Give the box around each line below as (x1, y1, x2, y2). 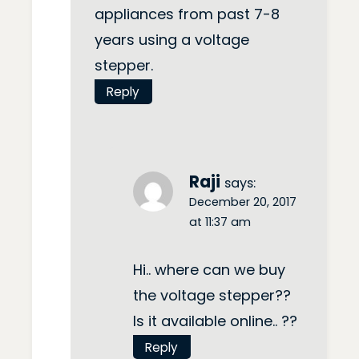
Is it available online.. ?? (133, 310, 297, 331)
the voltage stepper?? (133, 284, 291, 305)
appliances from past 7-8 (95, 4, 280, 25)
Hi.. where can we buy (133, 259, 285, 280)
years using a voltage (95, 30, 249, 50)
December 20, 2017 (189, 194, 296, 211)
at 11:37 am (189, 214, 251, 231)
